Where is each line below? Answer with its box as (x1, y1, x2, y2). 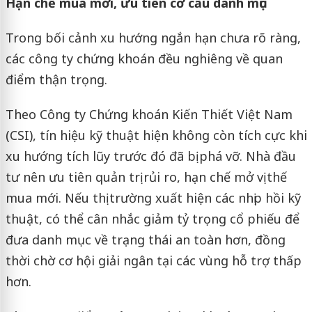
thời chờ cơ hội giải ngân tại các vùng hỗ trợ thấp (5, 252, 302, 270)
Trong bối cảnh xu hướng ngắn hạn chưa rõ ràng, (5, 29, 301, 47)
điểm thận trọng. (5, 71, 107, 88)
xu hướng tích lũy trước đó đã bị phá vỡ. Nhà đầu (5, 148, 296, 165)
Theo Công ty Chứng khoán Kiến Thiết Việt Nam (5, 106, 292, 123)
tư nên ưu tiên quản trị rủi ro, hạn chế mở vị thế (5, 169, 287, 186)
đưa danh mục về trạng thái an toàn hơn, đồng (5, 231, 286, 249)
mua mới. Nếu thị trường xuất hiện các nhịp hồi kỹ (5, 189, 301, 207)
